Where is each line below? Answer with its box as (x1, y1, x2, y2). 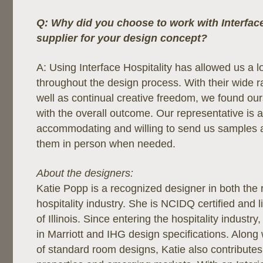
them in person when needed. (36, 138, 176, 150)
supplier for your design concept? (36, 32, 207, 44)
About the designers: (36, 167, 133, 179)
